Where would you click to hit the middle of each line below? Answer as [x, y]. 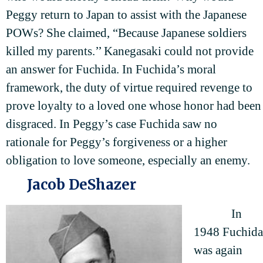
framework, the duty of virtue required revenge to [129, 88]
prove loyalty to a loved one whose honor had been [134, 106]
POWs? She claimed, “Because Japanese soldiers [126, 33]
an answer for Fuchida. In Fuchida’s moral [111, 70]
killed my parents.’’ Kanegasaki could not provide [130, 51]
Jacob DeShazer [82, 185]
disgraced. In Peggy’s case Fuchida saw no [112, 124]
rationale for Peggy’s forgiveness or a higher [117, 142]
